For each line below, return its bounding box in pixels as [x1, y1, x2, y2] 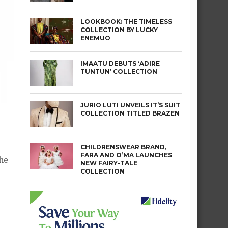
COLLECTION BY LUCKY [80, 26, 158, 34]
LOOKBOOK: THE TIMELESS [80, 18, 172, 25]
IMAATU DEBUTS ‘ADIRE [80, 60, 160, 67]
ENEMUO [80, 34, 110, 42]
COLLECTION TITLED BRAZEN [80, 109, 180, 117]
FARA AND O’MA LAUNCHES [80, 151, 172, 159]
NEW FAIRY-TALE [80, 159, 137, 167]
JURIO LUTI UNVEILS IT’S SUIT [80, 101, 180, 109]
